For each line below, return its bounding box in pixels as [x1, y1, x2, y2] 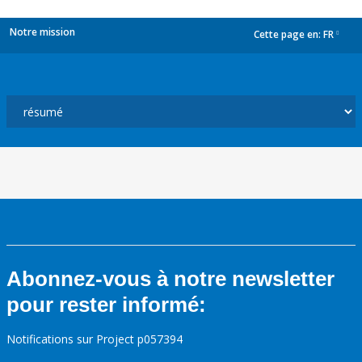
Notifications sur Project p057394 [6, 331, 183, 347]
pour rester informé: [6, 293, 206, 317]
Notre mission [10, 25, 75, 39]
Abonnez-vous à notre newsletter [6, 267, 335, 291]
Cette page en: [254, 27, 323, 42]
